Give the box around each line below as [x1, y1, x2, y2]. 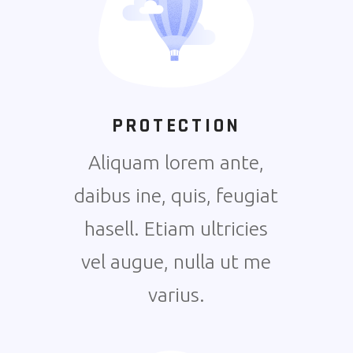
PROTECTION [111, 113, 242, 139]
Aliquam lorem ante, [88, 151, 265, 173]
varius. [147, 284, 205, 306]
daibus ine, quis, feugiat [74, 184, 279, 206]
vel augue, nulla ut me [81, 251, 272, 273]
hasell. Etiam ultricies [84, 217, 269, 240]
